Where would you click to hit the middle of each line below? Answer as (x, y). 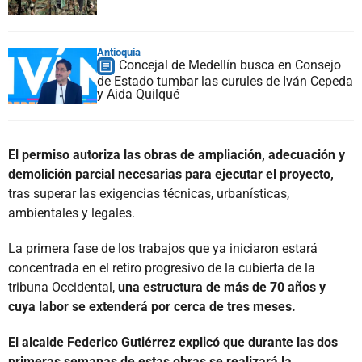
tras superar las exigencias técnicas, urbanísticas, (149, 193)
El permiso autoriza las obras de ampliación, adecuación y (177, 154)
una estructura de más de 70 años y (222, 287)
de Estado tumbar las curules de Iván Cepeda (225, 81)
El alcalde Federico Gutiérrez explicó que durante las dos (173, 342)
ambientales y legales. (72, 213)
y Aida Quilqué (138, 94)
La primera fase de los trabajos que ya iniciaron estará (163, 248)
